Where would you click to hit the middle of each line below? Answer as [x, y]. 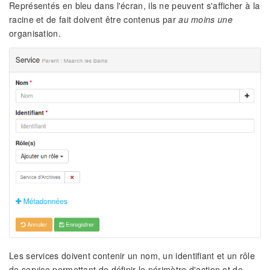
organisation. [35, 33]
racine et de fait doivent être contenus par [94, 19]
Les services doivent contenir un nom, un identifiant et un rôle [132, 255]
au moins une [206, 19]
